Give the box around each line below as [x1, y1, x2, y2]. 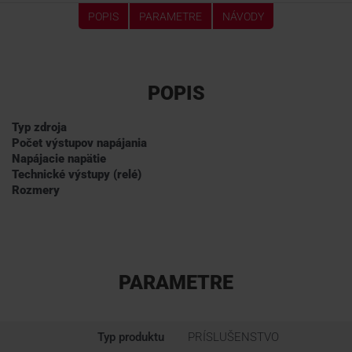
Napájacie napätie [12, 152, 106, 166]
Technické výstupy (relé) [12, 167, 141, 181]
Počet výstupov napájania [12, 136, 147, 150]
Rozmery [12, 183, 60, 197]
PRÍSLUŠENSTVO [188, 330, 279, 344]
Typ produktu [97, 330, 164, 344]
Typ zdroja [12, 120, 67, 134]
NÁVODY [222, 10, 264, 23]
